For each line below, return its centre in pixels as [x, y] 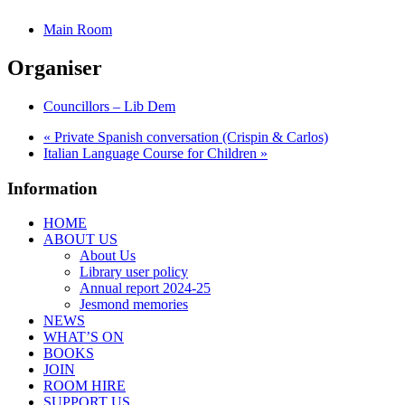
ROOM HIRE [85, 386]
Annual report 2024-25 [145, 288]
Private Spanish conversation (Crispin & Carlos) [189, 137]
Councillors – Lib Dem [109, 106]
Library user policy [134, 272]
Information [52, 188]
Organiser [55, 68]
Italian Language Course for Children [152, 153]
